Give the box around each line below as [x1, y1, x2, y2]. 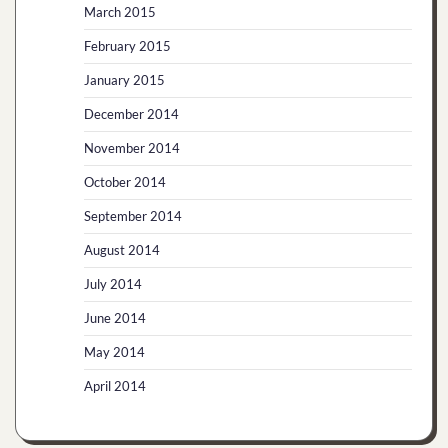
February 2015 [84, 38, 171, 54]
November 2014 [84, 140, 180, 156]
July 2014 [84, 276, 142, 292]
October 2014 [84, 174, 166, 190]
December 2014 [84, 106, 179, 122]
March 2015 [84, 4, 156, 20]
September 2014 [84, 208, 182, 224]
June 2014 [84, 310, 146, 326]
